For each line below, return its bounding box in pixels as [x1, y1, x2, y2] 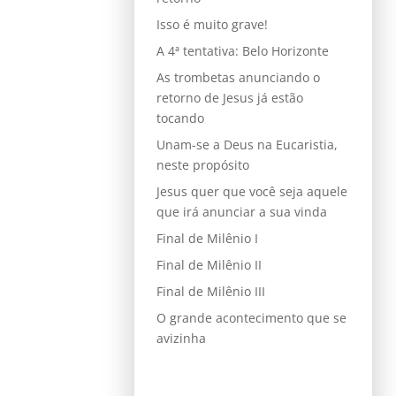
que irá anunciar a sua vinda [156, 202, 327, 220]
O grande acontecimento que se [156, 308, 346, 326]
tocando [156, 109, 204, 126]
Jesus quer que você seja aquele [156, 182, 347, 200]
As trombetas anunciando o [156, 68, 320, 86]
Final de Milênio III [156, 282, 265, 300]
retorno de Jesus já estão [156, 88, 303, 106]
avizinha [156, 329, 206, 346]
